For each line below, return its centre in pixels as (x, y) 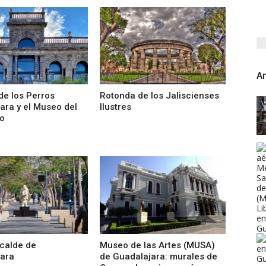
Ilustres (115, 107)
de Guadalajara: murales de (158, 256)
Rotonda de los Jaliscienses (159, 96)
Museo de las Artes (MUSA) (157, 245)
